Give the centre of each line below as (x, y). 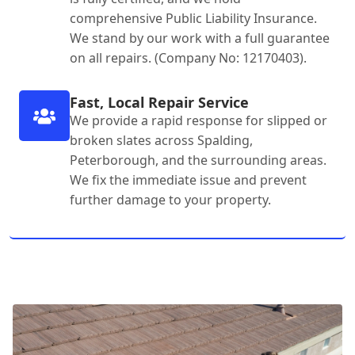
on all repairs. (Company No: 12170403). (188, 58)
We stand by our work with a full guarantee (200, 38)
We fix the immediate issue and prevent (188, 180)
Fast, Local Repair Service (159, 103)
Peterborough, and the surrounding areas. (198, 160)
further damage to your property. (170, 200)
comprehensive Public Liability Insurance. (193, 19)
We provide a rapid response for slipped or (198, 121)
